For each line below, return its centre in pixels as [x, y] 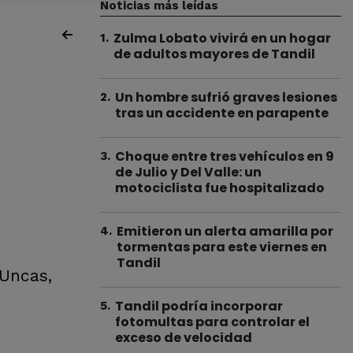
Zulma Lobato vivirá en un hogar [222, 38]
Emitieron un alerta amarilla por [225, 231]
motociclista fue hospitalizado [220, 188]
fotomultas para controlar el [212, 322]
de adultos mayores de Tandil [214, 54]
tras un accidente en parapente [222, 113]
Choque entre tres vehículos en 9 [225, 156]
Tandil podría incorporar [199, 306]
